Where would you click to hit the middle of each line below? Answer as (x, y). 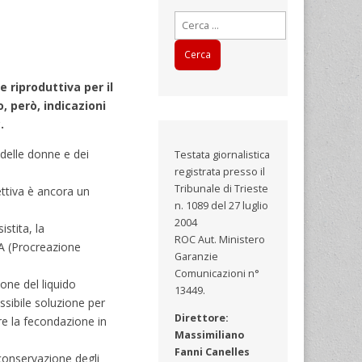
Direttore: (202, 318)
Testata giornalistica (223, 155)
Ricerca (192, 19)
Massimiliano (210, 335)
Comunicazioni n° (217, 274)
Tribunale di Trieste (222, 189)
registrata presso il (220, 172)
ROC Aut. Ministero (220, 240)
